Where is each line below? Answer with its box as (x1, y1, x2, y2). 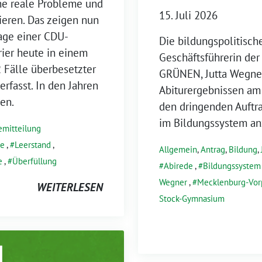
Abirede (164, 160, 193, 171)
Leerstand (15, 139, 51, 150)
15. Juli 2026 (159, 8, 218, 22)
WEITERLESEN (37, 180, 103, 194)
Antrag (201, 143, 225, 155)
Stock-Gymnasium (159, 192, 225, 204)
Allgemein (159, 143, 197, 155)
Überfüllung (12, 155, 57, 167)
